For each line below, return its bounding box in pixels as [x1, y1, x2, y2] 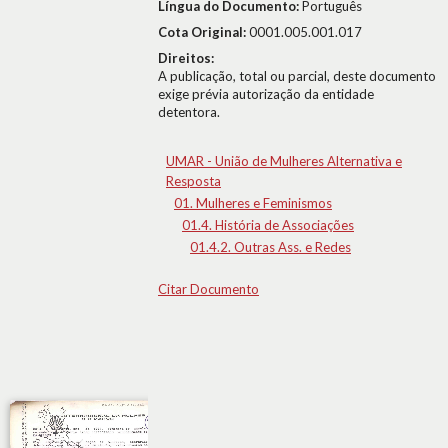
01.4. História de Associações [182, 217, 354, 233]
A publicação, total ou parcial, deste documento [158, 68, 436, 84]
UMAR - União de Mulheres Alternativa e [166, 153, 402, 169]
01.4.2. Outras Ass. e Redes [190, 239, 351, 255]
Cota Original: [158, 24, 249, 40]
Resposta [166, 173, 221, 189]
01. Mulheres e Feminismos [174, 195, 332, 211]
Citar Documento [158, 281, 259, 297]
